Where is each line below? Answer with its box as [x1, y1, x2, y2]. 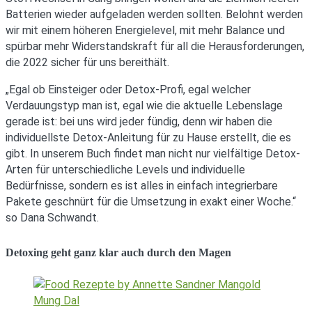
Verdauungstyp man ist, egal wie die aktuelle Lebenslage [6, 98, 283, 112]
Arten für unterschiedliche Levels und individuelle [6, 162, 245, 176]
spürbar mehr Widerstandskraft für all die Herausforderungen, [6, 39, 304, 53]
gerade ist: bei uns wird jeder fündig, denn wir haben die [6, 114, 272, 128]
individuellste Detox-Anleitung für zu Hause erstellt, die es [6, 130, 291, 144]
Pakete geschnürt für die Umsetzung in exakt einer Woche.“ [6, 194, 296, 208]
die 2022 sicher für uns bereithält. [6, 55, 169, 69]
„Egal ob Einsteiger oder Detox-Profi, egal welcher [6, 82, 251, 96]
